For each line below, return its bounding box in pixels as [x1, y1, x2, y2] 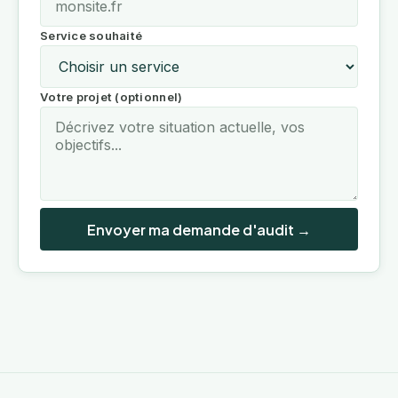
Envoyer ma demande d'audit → [87, 219, 311, 239]
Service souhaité [40, 28, 143, 44]
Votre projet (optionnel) [40, 90, 183, 105]
